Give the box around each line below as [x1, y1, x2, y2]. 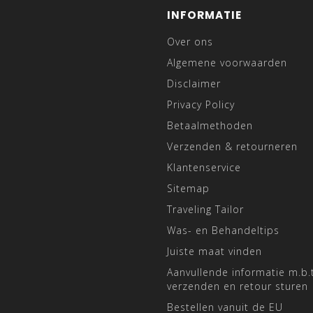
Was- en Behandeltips [167, 224, 279, 237]
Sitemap [167, 182, 210, 195]
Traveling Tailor [167, 203, 244, 216]
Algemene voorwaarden [167, 56, 287, 69]
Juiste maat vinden [167, 245, 262, 258]
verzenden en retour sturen [167, 279, 308, 293]
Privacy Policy [167, 98, 235, 111]
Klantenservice [167, 161, 241, 174]
